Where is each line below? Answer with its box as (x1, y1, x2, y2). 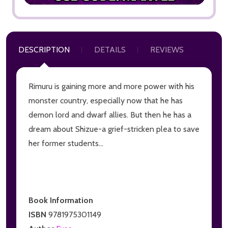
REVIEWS (150, 44, 184, 54)
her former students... (28, 138, 103, 148)
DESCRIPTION (18, 44, 70, 54)
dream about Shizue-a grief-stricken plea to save (28, 124, 199, 134)
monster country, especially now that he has (28, 95, 183, 105)
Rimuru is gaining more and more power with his (28, 81, 194, 91)
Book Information (28, 195, 93, 205)
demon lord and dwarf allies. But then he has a (28, 109, 191, 120)
